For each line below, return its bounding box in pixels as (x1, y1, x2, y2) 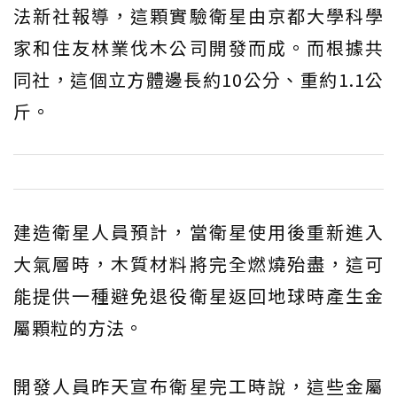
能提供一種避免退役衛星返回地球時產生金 (13, 283, 384, 309)
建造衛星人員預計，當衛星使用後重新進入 (13, 219, 384, 245)
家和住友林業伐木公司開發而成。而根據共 (13, 35, 384, 61)
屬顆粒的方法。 (13, 315, 144, 341)
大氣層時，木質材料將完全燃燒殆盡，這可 (13, 251, 384, 277)
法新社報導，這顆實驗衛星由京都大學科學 (13, 3, 384, 29)
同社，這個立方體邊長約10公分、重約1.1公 (13, 66, 384, 93)
